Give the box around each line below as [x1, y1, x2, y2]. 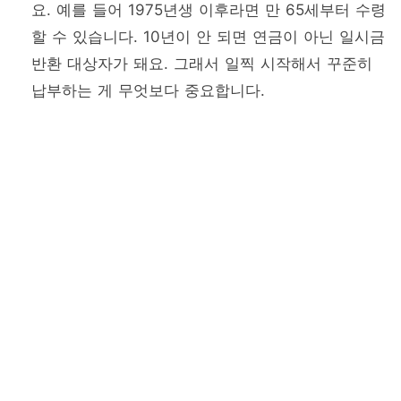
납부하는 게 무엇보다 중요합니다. [31, 81, 265, 99]
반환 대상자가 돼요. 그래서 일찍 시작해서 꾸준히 [31, 54, 372, 73]
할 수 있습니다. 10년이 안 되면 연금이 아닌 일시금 [31, 27, 385, 46]
